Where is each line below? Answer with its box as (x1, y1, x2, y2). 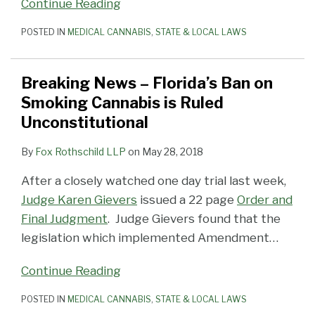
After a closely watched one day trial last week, (21, 174, 286, 188)
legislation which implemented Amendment (21, 231, 269, 245)
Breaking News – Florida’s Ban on (21, 74, 273, 93)
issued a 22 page (137, 193, 237, 207)
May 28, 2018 (142, 146, 203, 158)
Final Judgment (21, 212, 108, 226)
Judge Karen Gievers (21, 193, 137, 207)
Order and (237, 193, 292, 207)
